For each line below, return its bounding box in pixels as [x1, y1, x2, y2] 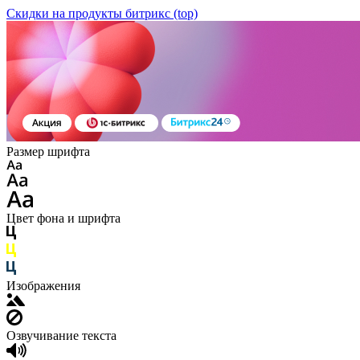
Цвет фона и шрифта [6, 211, 121, 225]
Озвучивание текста [6, 329, 117, 342]
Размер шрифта [6, 145, 90, 158]
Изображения [6, 279, 80, 292]
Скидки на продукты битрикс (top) [6, 6, 198, 20]
